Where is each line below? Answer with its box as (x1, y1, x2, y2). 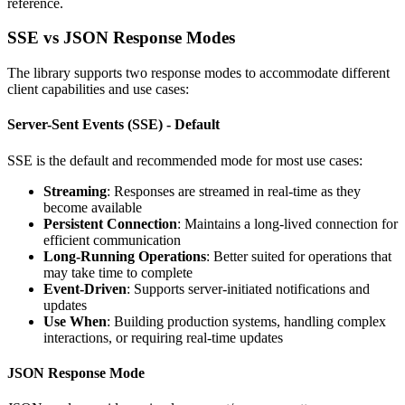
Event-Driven (43, 280, 127, 297)
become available (43, 199, 142, 215)
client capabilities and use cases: (7, 81, 189, 98)
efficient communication (43, 231, 181, 248)
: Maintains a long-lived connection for (177, 215, 398, 231)
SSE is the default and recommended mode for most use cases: (7, 152, 363, 168)
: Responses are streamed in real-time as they (107, 183, 361, 199)
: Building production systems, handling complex (107, 313, 386, 329)
